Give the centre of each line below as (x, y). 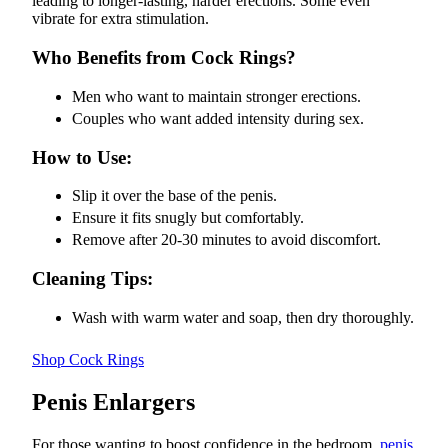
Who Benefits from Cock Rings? (164, 58)
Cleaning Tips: (92, 279)
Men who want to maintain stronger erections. (216, 96)
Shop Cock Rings (88, 359)
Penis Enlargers (113, 401)
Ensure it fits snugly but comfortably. (188, 218)
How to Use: (82, 157)
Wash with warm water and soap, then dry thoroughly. (243, 317)
